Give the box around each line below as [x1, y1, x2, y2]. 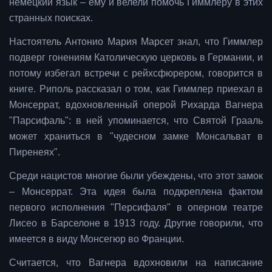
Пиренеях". [9, 147, 63, 158]
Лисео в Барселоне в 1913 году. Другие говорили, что [9, 218, 263, 229]
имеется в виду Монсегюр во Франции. [9, 234, 186, 245]
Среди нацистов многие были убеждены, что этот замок [9, 171, 263, 182]
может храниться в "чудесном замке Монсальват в [9, 131, 263, 142]
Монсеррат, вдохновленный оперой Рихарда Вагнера [9, 100, 263, 110]
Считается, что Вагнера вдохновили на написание [9, 257, 263, 268]
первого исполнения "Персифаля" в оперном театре [9, 202, 263, 213]
